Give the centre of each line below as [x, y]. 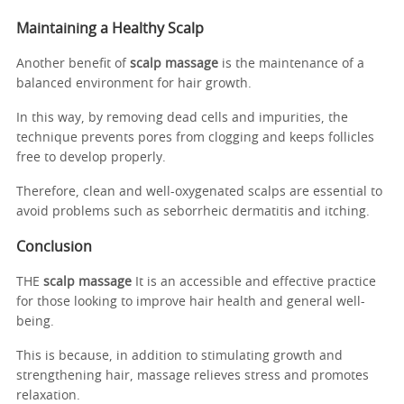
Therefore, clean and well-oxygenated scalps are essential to [199, 192]
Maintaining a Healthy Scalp [110, 28]
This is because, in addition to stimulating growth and [179, 356]
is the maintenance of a [291, 64]
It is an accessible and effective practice [254, 282]
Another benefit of [73, 64]
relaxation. [50, 395]
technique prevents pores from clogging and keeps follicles [195, 138]
